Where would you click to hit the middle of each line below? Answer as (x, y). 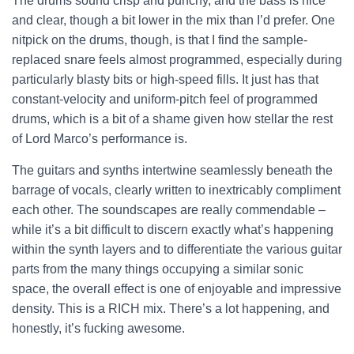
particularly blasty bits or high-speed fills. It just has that (165, 80)
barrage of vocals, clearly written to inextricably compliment (176, 190)
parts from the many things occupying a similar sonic (158, 269)
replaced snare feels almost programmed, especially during (177, 60)
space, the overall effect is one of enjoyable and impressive (177, 289)
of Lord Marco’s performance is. (100, 139)
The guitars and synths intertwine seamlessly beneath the (172, 171)
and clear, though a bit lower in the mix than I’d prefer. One (173, 21)
